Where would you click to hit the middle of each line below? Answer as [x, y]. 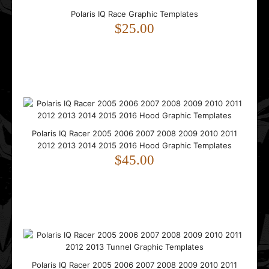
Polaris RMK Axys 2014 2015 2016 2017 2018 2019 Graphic [138, 123]
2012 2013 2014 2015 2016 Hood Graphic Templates [134, 145]
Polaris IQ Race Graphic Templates [134, 14]
